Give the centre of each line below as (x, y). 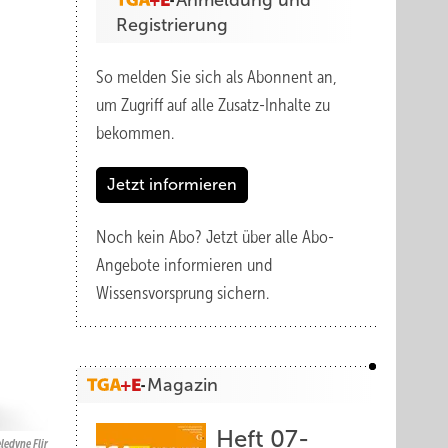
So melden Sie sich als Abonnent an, (216, 77)
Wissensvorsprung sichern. (182, 293)
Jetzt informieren (172, 184)
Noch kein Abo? (151, 237)
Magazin (182, 385)
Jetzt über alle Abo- (270, 237)
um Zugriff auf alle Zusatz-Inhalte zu (213, 105)
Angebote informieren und (184, 265)
